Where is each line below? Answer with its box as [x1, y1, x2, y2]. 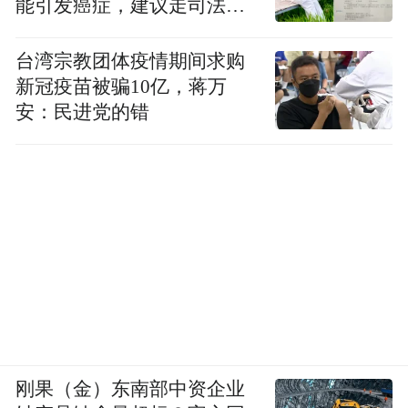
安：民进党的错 [15, 102, 150, 123]
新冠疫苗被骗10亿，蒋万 [15, 76, 228, 97]
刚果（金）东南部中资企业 [15, 379, 246, 400]
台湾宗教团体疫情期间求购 [15, 51, 246, 72]
